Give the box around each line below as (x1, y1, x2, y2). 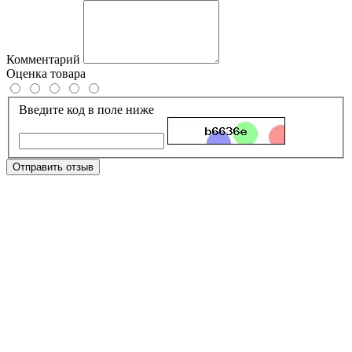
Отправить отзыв (13, 160, 93, 173)
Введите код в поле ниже (19, 102, 154, 116)
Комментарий (6, 52, 80, 66)
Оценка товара (6, 66, 86, 80)
